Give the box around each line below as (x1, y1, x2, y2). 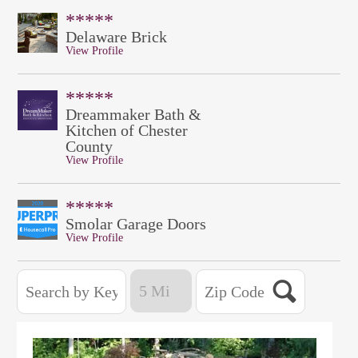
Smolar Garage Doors (65, 215, 206, 233)
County (65, 137, 113, 155)
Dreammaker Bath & (65, 105, 201, 123)
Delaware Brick (65, 28, 167, 46)
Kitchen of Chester (65, 121, 188, 139)
